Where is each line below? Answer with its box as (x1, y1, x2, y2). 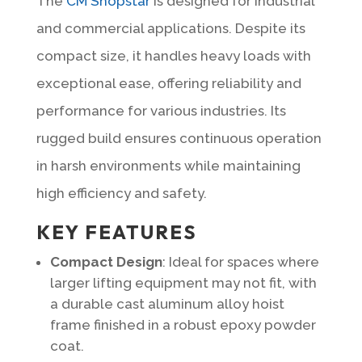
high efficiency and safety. (36, 184, 207, 201)
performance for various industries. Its (36, 102, 286, 119)
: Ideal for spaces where (162, 253, 319, 270)
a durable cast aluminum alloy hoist (49, 295, 284, 312)
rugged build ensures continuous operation (36, 129, 322, 146)
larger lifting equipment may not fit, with (49, 274, 317, 291)
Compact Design (49, 253, 162, 270)
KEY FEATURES (36, 219, 197, 244)
